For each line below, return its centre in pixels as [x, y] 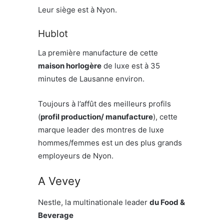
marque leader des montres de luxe [101, 129]
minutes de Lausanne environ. [91, 78]
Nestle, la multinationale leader [94, 202]
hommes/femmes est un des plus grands [110, 142]
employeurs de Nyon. [76, 155]
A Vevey [59, 181]
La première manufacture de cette [98, 52]
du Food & [167, 202]
